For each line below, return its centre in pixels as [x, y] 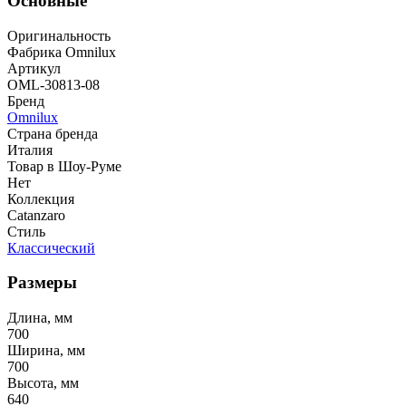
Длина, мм [40, 318]
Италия [30, 150]
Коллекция [41, 198]
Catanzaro [36, 215]
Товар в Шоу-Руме [64, 166]
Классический [51, 247]
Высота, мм [43, 383]
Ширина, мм [46, 351]
